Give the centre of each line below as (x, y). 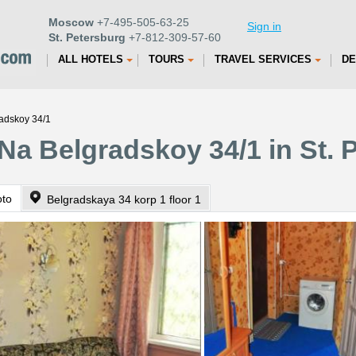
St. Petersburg (87, 37)
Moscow (71, 22)
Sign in (264, 26)
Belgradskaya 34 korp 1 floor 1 (124, 199)
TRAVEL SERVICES (263, 59)
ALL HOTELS (91, 59)
